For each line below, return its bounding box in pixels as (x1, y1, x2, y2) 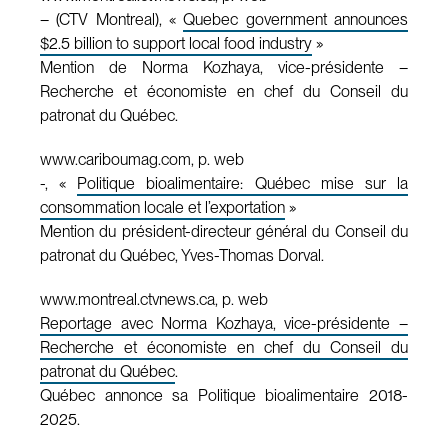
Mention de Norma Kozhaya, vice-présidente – (40, 57, 408, 77)
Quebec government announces (183, 9, 409, 29)
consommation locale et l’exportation (40, 197, 285, 217)
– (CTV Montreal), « (40, 9, 184, 29)
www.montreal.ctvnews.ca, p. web (40, 289, 268, 309)
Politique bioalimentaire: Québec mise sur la (77, 173, 409, 193)
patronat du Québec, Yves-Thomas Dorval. (40, 245, 324, 265)
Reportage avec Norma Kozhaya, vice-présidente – (40, 313, 408, 333)
